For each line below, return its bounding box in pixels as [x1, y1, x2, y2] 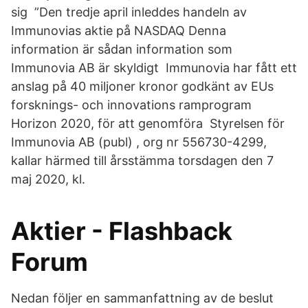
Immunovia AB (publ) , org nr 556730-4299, [11, 135, 267, 149]
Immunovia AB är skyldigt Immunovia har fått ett [11, 60, 297, 75]
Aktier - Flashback [11, 216, 232, 246]
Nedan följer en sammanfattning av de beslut [11, 291, 274, 305]
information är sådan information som [11, 42, 232, 56]
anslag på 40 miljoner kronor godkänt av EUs [11, 79, 274, 93]
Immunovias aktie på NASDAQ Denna [11, 23, 226, 38]
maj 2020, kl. [11, 172, 85, 186]
